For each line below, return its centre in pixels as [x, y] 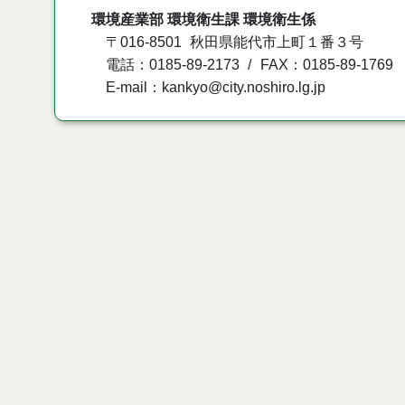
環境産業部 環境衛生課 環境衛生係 [203, 19]
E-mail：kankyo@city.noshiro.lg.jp [216, 87]
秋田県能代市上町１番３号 [277, 42]
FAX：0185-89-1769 [326, 64]
